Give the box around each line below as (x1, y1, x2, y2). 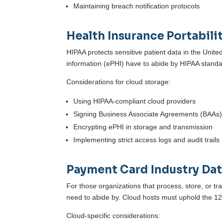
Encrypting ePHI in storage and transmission (73, 123, 213, 131)
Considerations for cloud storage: (66, 78, 171, 86)
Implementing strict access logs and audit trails (73, 136, 220, 144)
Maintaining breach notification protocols (73, 2, 200, 10)
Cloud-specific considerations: (66, 212, 161, 220)
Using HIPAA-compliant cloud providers (73, 97, 196, 106)
